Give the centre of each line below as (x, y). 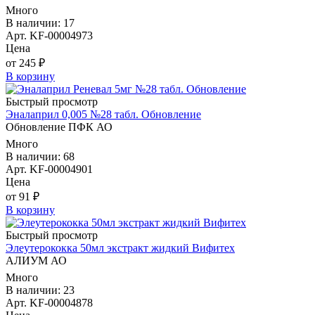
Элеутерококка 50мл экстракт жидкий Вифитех (120, 248)
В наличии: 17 (40, 23)
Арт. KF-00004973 (49, 36)
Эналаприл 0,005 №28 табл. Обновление (103, 115)
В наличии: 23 (40, 290)
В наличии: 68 (40, 157)
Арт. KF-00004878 (49, 303)
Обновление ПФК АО (59, 127)
